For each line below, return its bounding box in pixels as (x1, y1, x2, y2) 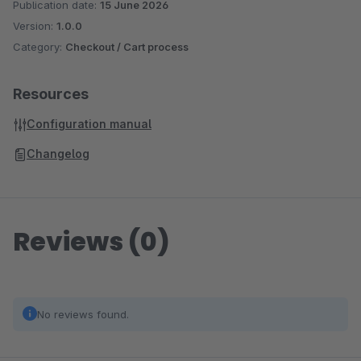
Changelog (27, 147, 89, 160)
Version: (13, 19, 56, 32)
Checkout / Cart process (65, 40, 189, 53)
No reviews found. (37, 308, 129, 321)
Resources (13, 85, 89, 102)
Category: (13, 40, 65, 53)
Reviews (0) (13, 223, 170, 259)
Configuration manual (27, 117, 151, 131)
